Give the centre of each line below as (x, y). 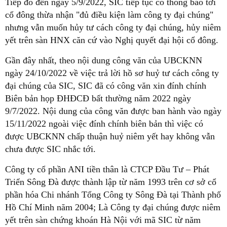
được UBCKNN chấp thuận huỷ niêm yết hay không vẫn (110, 137)
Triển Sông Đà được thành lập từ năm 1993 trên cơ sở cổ (111, 182)
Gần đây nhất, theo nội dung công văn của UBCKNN (104, 61)
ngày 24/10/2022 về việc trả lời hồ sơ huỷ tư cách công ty (112, 73)
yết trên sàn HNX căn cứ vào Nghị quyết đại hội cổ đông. (112, 40)
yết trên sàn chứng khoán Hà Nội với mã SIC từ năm (103, 220)
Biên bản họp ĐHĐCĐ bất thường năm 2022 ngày (98, 99)
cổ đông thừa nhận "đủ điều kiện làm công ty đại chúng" (109, 15)
